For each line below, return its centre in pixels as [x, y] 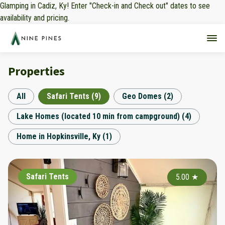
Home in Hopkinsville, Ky [59, 136]
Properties [36, 71]
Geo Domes [142, 96]
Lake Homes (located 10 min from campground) [98, 116]
